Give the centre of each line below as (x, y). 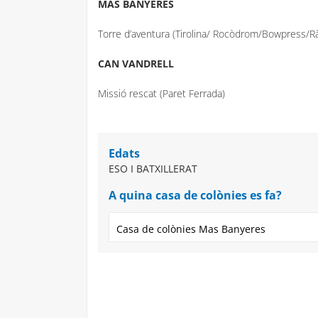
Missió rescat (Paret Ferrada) (161, 93)
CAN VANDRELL (136, 64)
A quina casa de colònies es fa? (195, 195)
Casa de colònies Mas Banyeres (191, 229)
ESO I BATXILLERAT (153, 169)
